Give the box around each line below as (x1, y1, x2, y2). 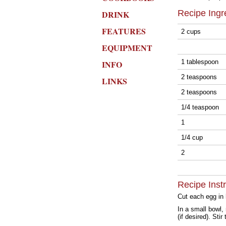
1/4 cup (181, 134, 205, 141)
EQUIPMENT (102, 42, 152, 53)
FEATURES (102, 25, 146, 37)
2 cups (181, 28, 203, 35)
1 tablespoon (181, 58, 220, 66)
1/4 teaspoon (181, 103, 221, 111)
